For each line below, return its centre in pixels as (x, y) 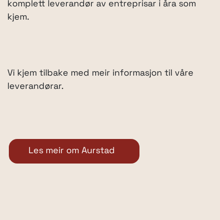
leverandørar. (36, 87)
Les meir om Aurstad (72, 151)
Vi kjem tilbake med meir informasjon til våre (100, 74)
